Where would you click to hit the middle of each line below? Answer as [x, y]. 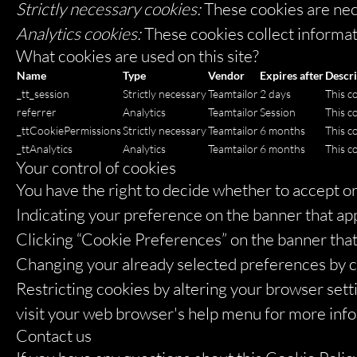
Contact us [54, 335]
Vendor [226, 75]
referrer [37, 112]
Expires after [292, 75]
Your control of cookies [96, 167]
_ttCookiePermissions [69, 130]
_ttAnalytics [45, 149]
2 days [275, 94]
